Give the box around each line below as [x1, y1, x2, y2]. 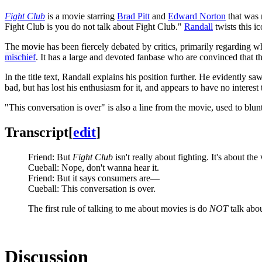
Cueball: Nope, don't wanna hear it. [28, 162, 159, 173]
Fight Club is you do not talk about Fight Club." [5, 21, 184, 32]
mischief [5, 51, 36, 62]
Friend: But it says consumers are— [28, 173, 160, 183]
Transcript [5, 124, 68, 140]
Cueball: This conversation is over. [28, 183, 156, 194]
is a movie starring [45, 11, 117, 21]
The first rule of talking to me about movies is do [28, 203, 209, 213]
